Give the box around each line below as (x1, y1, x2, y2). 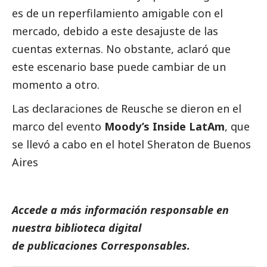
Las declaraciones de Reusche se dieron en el (12, 101, 241, 116)
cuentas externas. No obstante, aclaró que (12, 41, 231, 56)
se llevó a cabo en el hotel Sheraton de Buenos (12, 136, 251, 151)
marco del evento (12, 119, 104, 133)
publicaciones (27, 238, 101, 253)
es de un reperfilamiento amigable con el (12, 5, 223, 20)
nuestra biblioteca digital (12, 220, 141, 235)
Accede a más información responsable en (12, 202, 229, 217)
